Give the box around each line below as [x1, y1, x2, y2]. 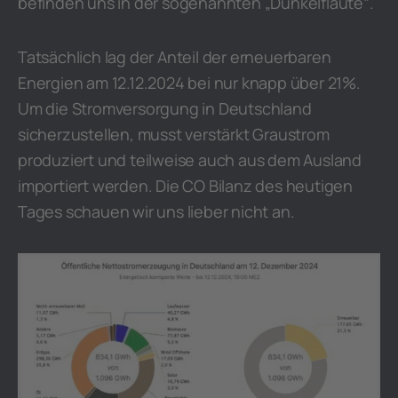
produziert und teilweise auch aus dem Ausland [18, 149, 362, 171]
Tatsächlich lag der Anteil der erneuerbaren [18, 46, 331, 68]
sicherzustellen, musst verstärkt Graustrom [18, 123, 330, 145]
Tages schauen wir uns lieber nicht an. [18, 201, 295, 222]
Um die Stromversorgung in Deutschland [18, 98, 312, 119]
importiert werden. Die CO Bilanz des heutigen [18, 175, 353, 196]
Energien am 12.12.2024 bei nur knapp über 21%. [18, 72, 361, 93]
